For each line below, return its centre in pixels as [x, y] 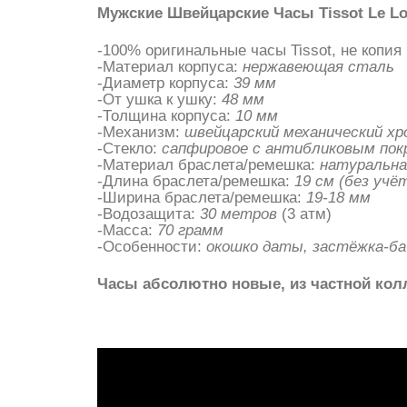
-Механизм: [141, 132]
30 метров [238, 214]
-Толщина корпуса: [166, 116]
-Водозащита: [149, 214]
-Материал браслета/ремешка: [208, 165]
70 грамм [190, 230]
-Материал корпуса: [170, 67]
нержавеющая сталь [318, 67]
